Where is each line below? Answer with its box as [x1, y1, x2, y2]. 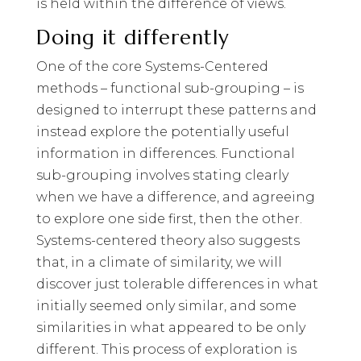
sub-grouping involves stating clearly [35, 167, 288, 183]
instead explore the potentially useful [35, 123, 289, 139]
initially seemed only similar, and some [35, 297, 297, 313]
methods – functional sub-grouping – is [35, 80, 304, 96]
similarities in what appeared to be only [35, 319, 305, 335]
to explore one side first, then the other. [35, 210, 302, 226]
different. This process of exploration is [35, 341, 297, 357]
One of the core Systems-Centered [35, 58, 268, 74]
